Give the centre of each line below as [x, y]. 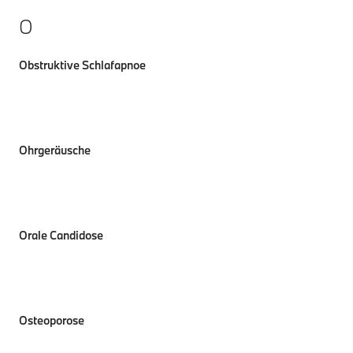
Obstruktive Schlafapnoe [82, 65]
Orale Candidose [61, 235]
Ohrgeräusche [55, 150]
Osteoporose [52, 320]
